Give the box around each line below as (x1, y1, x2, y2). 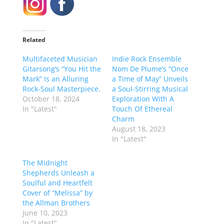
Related (22, 35, 45, 44)
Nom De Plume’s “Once (111, 63, 188, 73)
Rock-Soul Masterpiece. (22, 83, 100, 93)
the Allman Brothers (22, 197, 90, 207)
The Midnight (22, 157, 67, 167)
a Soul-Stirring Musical (111, 83, 188, 93)
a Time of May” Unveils (111, 73, 188, 83)
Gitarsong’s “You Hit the (22, 63, 101, 73)
